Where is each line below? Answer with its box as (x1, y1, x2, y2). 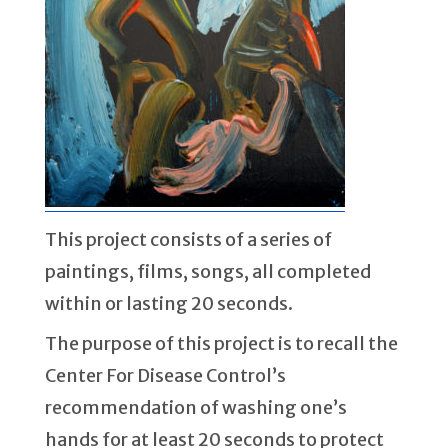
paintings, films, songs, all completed (44, 260, 371, 284)
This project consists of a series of (44, 228, 332, 252)
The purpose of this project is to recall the (44, 331, 398, 355)
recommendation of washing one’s (44, 395, 347, 419)
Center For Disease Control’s (44, 363, 286, 387)
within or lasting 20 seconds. (44, 292, 293, 316)
